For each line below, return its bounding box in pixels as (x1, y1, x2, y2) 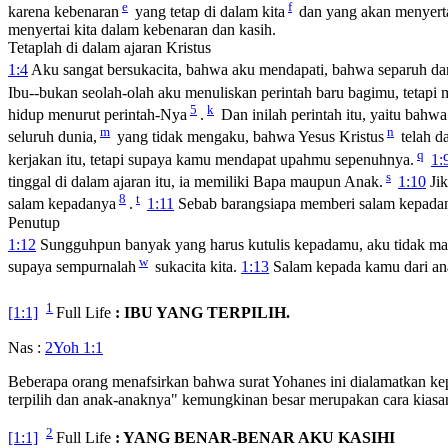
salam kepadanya (8, 195, 116, 213)
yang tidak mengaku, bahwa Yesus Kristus (113, 128, 384, 146)
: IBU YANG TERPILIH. (115, 304, 290, 322)
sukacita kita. (151, 258, 241, 276)
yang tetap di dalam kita (131, 3, 285, 21)
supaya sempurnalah (8, 258, 136, 276)
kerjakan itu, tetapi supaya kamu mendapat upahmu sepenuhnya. (8, 151, 414, 169)
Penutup (8, 213, 60, 231)
